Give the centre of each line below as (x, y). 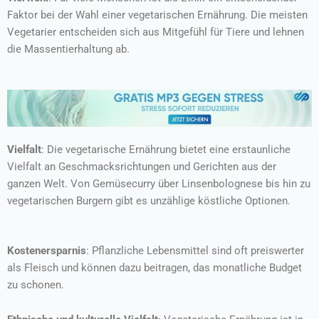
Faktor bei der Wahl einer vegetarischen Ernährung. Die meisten (157, 15)
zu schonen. (36, 284)
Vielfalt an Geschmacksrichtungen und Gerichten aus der (142, 167)
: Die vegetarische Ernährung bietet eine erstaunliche (166, 150)
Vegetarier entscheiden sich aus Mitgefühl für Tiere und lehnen (156, 32)
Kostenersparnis (47, 250)
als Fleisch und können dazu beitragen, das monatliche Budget (155, 267)
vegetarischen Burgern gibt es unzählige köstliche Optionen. (149, 201)
